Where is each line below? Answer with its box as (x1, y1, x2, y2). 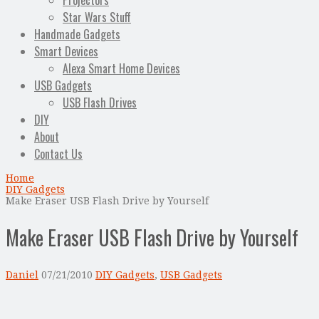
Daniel (6, 268, 38, 281)
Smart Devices (34, 43, 98, 61)
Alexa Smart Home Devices (63, 60, 180, 78)
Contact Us (34, 145, 83, 163)
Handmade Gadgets (34, 26, 120, 43)
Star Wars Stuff (63, 9, 131, 26)
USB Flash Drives (63, 94, 137, 112)
